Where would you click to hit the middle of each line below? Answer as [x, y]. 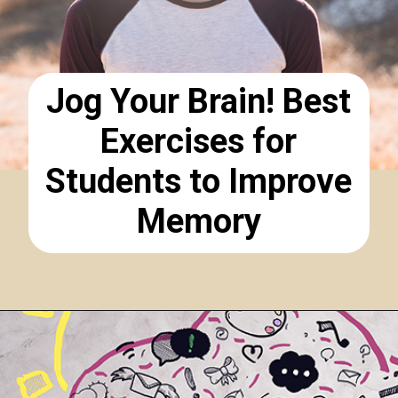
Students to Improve [199, 181]
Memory [199, 221]
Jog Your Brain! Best [199, 101]
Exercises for [199, 141]
